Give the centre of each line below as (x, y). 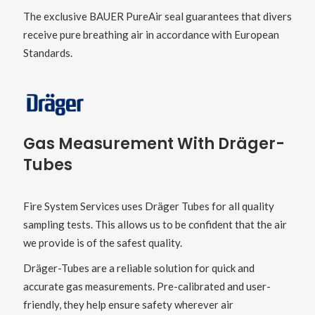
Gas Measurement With (120, 144)
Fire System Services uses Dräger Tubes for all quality (148, 206)
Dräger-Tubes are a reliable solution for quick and (139, 268)
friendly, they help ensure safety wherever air (128, 305)
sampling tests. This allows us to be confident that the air (155, 225)
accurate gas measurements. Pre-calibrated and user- (147, 287)
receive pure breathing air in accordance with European (151, 35)
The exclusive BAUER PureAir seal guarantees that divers (157, 17)
